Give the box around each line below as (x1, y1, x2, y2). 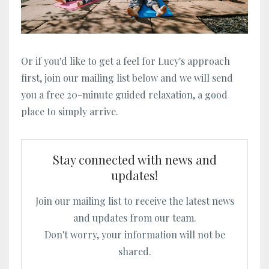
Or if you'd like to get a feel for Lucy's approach (21, 55, 230, 68)
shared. (118, 245, 151, 258)
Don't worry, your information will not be (44, 228, 225, 241)
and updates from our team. (73, 211, 196, 225)
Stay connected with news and (52, 151, 217, 168)
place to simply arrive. (21, 105, 118, 118)
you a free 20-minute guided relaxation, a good (21, 88, 228, 101)
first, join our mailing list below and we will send (21, 71, 233, 85)
